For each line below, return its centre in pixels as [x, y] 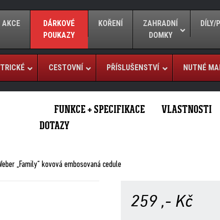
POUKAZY [59, 35]
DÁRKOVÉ [59, 23]
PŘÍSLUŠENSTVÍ [133, 68]
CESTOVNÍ [66, 68]
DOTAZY [54, 125]
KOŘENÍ [111, 23]
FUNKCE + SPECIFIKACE [99, 109]
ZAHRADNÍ [161, 23]
